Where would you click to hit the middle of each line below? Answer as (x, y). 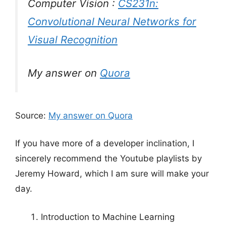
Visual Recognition (73, 39)
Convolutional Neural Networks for (112, 21)
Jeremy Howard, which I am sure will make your (112, 174)
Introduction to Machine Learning (108, 217)
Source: (32, 115)
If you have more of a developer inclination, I (105, 144)
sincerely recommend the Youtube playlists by (108, 159)
